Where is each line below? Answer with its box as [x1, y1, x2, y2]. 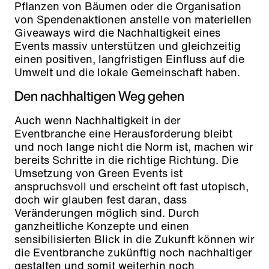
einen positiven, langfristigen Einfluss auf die [14, 51, 244, 67]
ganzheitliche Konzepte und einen [14, 218, 189, 234]
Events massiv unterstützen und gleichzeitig [14, 38, 241, 54]
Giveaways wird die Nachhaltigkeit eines [14, 25, 220, 41]
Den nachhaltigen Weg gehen [14, 86, 184, 106]
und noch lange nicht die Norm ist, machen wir [14, 139, 253, 155]
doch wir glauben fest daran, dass [14, 192, 187, 208]
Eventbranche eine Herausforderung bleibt [14, 125, 232, 142]
